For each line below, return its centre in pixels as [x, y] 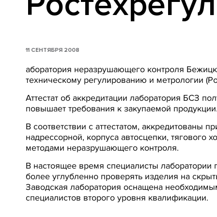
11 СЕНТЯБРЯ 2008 [53, 50]
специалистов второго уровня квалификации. [117, 197]
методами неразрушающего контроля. [102, 147]
